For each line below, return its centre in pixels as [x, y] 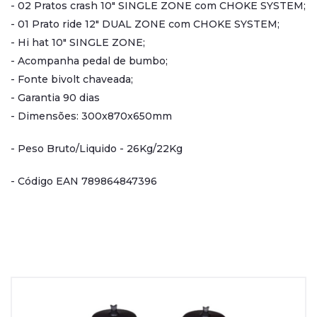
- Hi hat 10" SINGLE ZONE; [78, 42]
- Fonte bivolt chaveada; [72, 79]
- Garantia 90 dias [55, 98]
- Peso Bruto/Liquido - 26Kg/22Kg [97, 149]
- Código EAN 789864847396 [84, 181]
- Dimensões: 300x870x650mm [91, 116]
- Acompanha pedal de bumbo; [89, 61]
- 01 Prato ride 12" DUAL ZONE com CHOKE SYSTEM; [145, 24]
